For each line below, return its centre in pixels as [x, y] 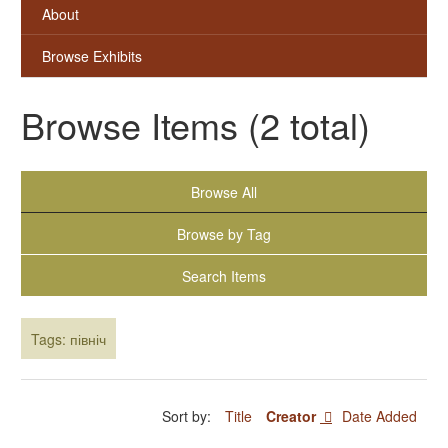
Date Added [379, 416]
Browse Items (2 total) [195, 124]
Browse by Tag [224, 233]
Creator [293, 416]
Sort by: [188, 416]
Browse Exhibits [92, 55]
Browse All [224, 191]
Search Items [224, 275]
